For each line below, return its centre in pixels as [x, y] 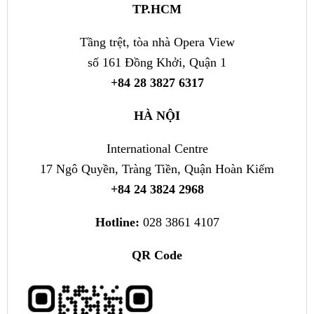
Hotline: [119, 222]
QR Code [157, 255]
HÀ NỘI [157, 115]
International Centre [157, 148]
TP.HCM [157, 9]
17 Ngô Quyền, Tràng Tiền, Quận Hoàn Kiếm [157, 169]
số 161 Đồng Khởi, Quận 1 [157, 62]
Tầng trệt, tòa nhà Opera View [157, 42]
